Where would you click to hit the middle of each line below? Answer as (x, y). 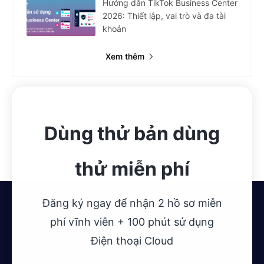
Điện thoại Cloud (132, 241)
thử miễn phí (132, 169)
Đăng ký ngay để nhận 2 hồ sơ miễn (132, 203)
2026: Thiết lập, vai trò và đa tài (164, 16)
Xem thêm (125, 57)
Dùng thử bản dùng (132, 134)
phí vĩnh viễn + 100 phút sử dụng (132, 222)
